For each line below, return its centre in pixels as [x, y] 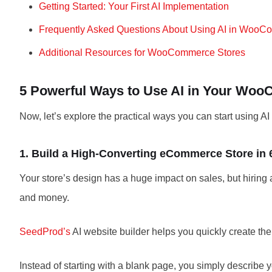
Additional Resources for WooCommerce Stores [142, 53]
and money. [44, 198]
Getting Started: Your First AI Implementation [134, 6]
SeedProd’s [45, 232]
